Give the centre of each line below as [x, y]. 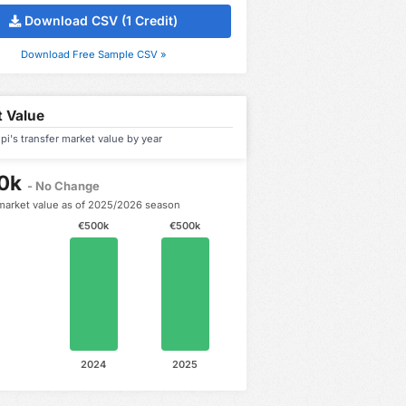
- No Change [64, 185]
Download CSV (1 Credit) [101, 21]
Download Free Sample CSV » [93, 54]
